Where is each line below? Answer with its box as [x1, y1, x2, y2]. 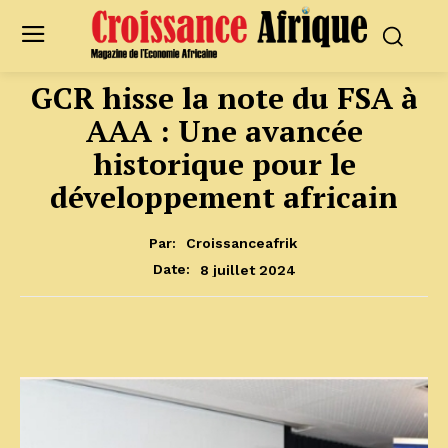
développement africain [50, 176, 398, 217]
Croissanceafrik [185, 235, 297, 252]
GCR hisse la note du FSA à [30, 77, 418, 118]
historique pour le [92, 143, 356, 184]
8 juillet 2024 [199, 261, 296, 278]
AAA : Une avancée [85, 110, 363, 151]
